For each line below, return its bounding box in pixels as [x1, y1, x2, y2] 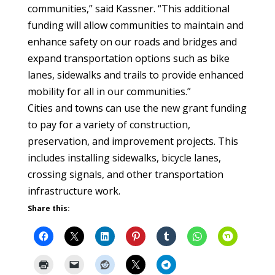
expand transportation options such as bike [27, 52, 230, 65]
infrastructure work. [27, 184, 120, 198]
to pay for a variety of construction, [27, 118, 190, 131]
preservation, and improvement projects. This [27, 134, 238, 148]
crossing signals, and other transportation [27, 168, 223, 181]
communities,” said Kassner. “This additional [27, 2, 230, 15]
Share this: [27, 203, 70, 214]
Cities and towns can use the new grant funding [27, 101, 247, 115]
